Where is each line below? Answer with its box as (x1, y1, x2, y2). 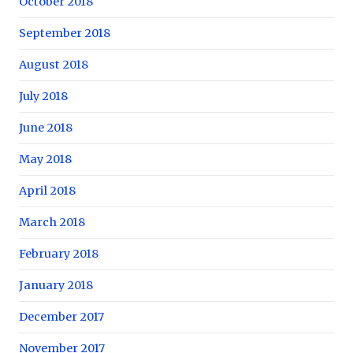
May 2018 (19, 151, 72, 166)
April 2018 (19, 183, 76, 198)
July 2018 (19, 88, 68, 103)
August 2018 (19, 57, 88, 72)
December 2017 (19, 309, 104, 324)
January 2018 (19, 277, 93, 292)
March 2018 (19, 214, 85, 229)
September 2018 (19, 25, 110, 40)
